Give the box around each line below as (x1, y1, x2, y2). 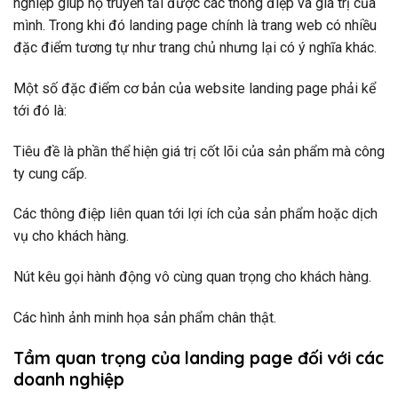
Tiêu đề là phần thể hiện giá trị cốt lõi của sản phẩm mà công (13, 142, 385, 160)
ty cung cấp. (13, 164, 87, 182)
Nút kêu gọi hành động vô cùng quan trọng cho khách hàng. (13, 268, 371, 286)
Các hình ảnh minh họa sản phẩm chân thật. (13, 309, 276, 327)
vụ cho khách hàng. (13, 227, 129, 245)
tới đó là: (13, 101, 67, 119)
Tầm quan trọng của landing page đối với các (13, 346, 384, 369)
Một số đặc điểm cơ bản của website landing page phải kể (13, 79, 376, 97)
